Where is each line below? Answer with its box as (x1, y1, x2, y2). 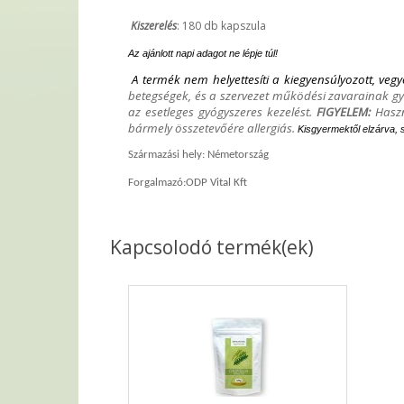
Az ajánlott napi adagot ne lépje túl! (128, 48, 278, 59)
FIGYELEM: (317, 104, 372, 120)
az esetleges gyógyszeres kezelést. (128, 104, 313, 120)
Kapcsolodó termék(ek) (110, 234, 314, 260)
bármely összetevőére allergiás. (128, 120, 295, 136)
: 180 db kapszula (177, 18, 266, 33)
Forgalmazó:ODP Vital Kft (128, 177, 247, 188)
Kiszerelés (131, 18, 177, 33)
